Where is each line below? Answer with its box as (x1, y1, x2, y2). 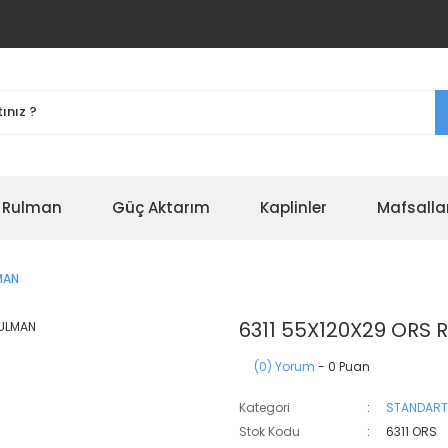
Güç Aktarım (112, 197, 210, 218)
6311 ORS (386, 423, 438, 440)
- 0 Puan (315, 358, 370, 375)
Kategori (239, 399, 290, 416)
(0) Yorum (254, 358, 315, 375)
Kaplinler (260, 197, 327, 218)
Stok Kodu (239, 423, 300, 440)
